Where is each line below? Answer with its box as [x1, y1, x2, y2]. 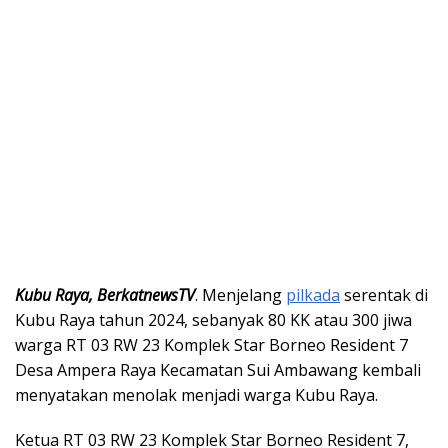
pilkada [286, 284, 340, 307]
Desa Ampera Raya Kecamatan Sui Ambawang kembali [15, 359, 421, 382]
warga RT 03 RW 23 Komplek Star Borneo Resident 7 [15, 334, 408, 357]
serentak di [340, 284, 428, 307]
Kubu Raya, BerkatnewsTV [15, 284, 195, 307]
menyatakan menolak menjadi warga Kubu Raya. [15, 384, 378, 407]
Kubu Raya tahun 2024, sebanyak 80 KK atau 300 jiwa [15, 309, 412, 332]
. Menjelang [195, 284, 286, 307]
